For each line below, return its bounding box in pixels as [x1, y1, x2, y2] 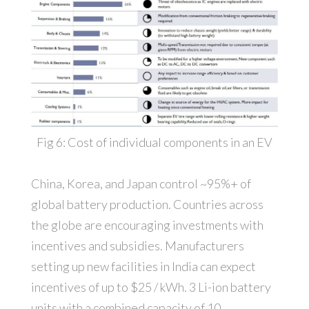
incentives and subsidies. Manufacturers [30, 238, 244, 254]
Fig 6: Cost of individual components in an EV [37, 134, 272, 150]
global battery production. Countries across [30, 197, 263, 212]
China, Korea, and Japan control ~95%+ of [30, 176, 251, 192]
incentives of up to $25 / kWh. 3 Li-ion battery [30, 279, 271, 295]
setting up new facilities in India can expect [30, 259, 256, 275]
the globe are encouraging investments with [30, 217, 263, 233]
